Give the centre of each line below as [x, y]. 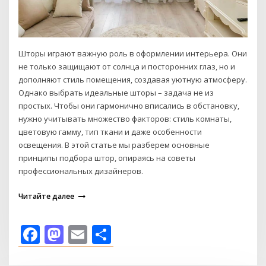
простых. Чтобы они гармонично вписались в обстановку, [129, 106]
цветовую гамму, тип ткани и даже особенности [110, 132]
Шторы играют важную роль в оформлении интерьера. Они [133, 54]
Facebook [84, 234]
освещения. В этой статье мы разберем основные [114, 145]
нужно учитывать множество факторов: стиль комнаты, [125, 119]
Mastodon [111, 234]
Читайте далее [47, 197]
